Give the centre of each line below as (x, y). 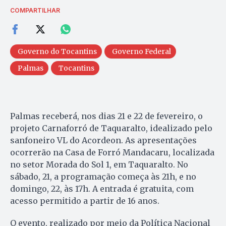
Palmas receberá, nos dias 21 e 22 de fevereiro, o (106, 116)
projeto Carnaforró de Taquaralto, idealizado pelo (111, 128)
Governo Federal (142, 51)
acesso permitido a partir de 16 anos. (85, 201)
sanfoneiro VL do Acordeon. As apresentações (103, 140)
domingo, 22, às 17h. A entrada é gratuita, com (102, 188)
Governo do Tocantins (57, 51)
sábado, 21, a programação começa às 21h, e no (103, 176)
